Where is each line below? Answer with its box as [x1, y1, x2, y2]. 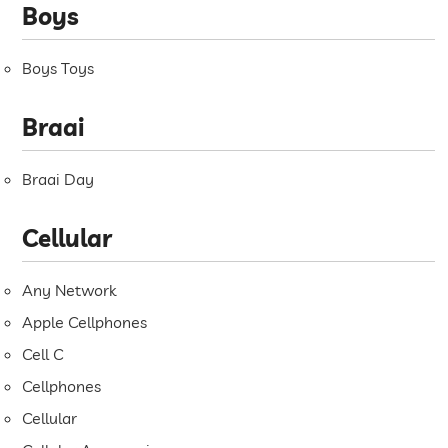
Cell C [22, 344, 64, 365]
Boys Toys [22, 58, 95, 79]
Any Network [22, 280, 117, 301]
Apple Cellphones [22, 312, 148, 333]
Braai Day [22, 169, 95, 190]
